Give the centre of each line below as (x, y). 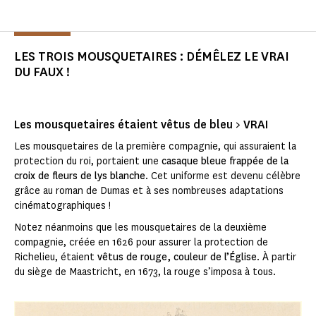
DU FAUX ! (42, 72)
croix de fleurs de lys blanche (80, 176)
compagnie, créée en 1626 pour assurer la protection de (141, 242)
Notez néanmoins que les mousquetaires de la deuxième (140, 227)
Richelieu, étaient (56, 257)
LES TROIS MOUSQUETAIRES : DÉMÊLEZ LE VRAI (152, 56)
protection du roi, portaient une (88, 161)
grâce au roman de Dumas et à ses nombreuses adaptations (149, 190)
